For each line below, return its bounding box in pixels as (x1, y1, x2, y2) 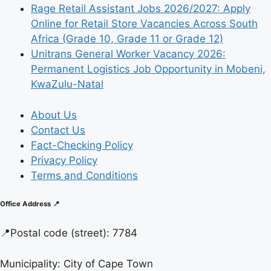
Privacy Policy (31, 154, 97, 166)
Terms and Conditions (31, 169, 138, 181)
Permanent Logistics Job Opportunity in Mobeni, (31, 63, 266, 76)
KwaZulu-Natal (31, 78, 103, 91)
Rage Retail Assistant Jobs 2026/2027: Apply (31, 2, 250, 15)
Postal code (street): (10, 227, 113, 239)
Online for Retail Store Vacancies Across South (31, 18, 258, 30)
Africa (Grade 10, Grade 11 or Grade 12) (31, 33, 223, 45)
